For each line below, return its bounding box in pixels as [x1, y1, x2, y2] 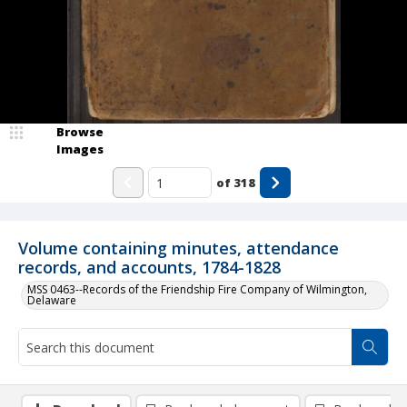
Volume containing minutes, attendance [18, 237, 339, 259]
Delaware [27, 293, 76, 308]
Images [56, 141, 104, 157]
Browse [56, 124, 104, 140]
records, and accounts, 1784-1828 [18, 256, 281, 278]
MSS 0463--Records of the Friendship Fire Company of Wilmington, [27, 282, 367, 297]
